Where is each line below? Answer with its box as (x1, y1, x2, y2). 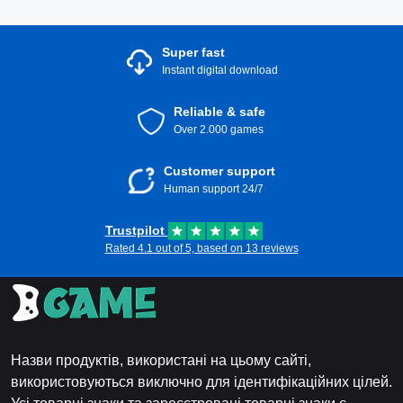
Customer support (164, 164, 275, 178)
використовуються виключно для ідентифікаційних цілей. (11, 374, 392, 390)
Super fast (161, 45, 225, 59)
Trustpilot (104, 223, 168, 237)
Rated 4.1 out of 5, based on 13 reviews (104, 242, 299, 255)
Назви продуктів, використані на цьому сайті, (11, 353, 311, 368)
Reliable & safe (174, 104, 265, 119)
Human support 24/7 (164, 183, 264, 195)
